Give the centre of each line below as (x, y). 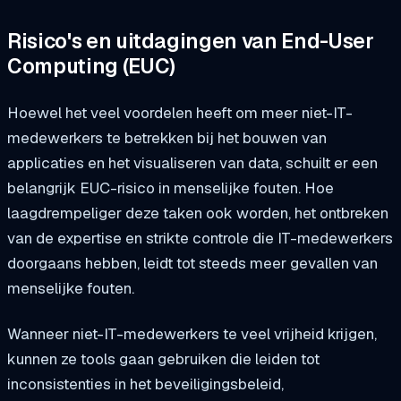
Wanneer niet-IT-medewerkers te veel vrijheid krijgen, (192, 334)
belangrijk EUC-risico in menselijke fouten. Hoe (171, 188)
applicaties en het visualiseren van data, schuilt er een (192, 162)
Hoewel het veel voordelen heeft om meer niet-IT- (180, 112)
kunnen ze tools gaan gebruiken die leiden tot (163, 359)
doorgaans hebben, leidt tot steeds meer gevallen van (192, 263)
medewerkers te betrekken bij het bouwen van (167, 137)
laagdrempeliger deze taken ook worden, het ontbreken (198, 213)
